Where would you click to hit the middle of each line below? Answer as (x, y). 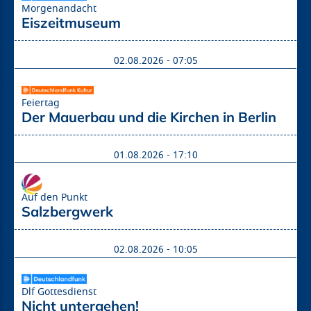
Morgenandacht (59, 9)
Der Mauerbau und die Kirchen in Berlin (149, 117)
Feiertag (41, 103)
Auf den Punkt (54, 197)
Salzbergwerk (67, 211)
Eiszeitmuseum (71, 23)
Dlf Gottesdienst (59, 292)
